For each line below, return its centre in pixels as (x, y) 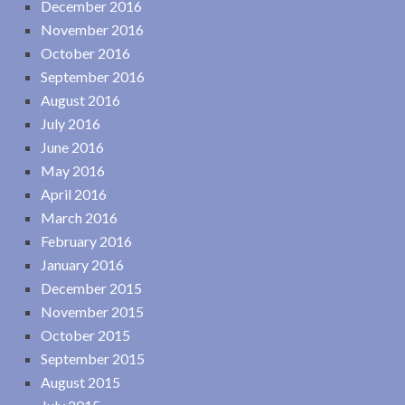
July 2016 (71, 123)
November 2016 (92, 29)
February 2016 (86, 240)
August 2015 (80, 381)
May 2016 (73, 170)
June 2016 (72, 146)
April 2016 (74, 193)
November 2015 (92, 311)
